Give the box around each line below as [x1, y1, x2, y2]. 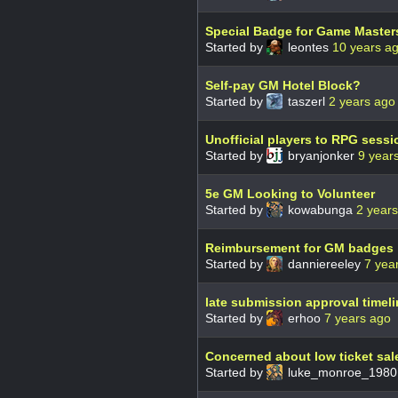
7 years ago [324, 310, 391, 325]
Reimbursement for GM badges [205, 240, 394, 255]
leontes [284, 39, 332, 54]
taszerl [284, 93, 329, 108]
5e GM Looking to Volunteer [205, 186, 375, 201]
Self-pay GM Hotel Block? [205, 77, 361, 92]
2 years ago [329, 93, 395, 108]
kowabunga [284, 202, 356, 217]
